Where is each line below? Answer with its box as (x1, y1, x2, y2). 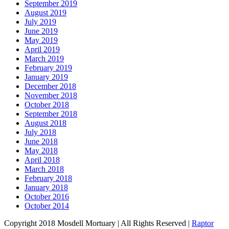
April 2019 (25, 44, 60, 54)
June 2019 (25, 26, 58, 35)
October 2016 (25, 192, 69, 201)
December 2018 (25, 81, 76, 90)
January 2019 (25, 72, 68, 81)
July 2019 (25, 17, 56, 26)
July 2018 (25, 127, 56, 136)
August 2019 (25, 8, 66, 17)
